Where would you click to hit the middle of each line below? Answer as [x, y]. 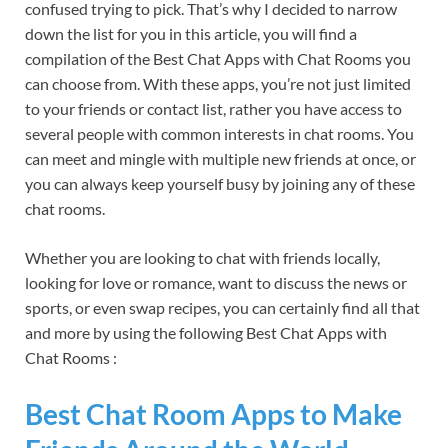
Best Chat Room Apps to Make [213, 413]
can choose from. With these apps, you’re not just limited [218, 84]
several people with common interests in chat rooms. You [219, 134]
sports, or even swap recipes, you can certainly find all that [222, 308]
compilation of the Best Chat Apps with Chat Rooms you [218, 59]
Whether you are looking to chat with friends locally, [202, 258]
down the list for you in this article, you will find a [191, 34]
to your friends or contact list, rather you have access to [213, 109]
